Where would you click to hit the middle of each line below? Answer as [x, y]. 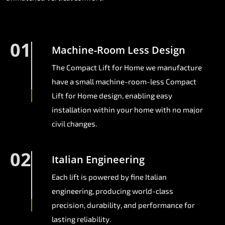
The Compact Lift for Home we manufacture [127, 68]
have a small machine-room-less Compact [124, 82]
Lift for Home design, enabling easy [112, 96]
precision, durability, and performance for [123, 205]
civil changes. [74, 124]
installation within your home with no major [127, 110]
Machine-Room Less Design [119, 50]
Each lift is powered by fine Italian [109, 177]
